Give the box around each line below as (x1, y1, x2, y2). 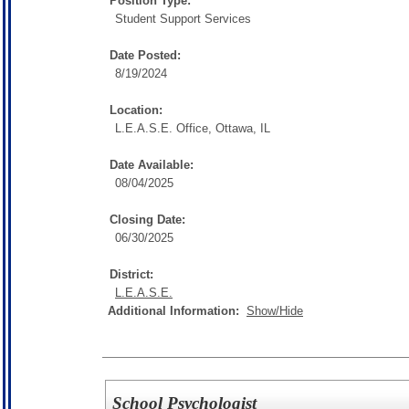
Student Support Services (115, 11, 251, 26)
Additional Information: (108, 303, 246, 318)
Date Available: (110, 157, 194, 172)
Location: (110, 102, 163, 117)
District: (110, 267, 153, 281)
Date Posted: (110, 47, 181, 62)
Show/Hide (246, 303, 303, 318)
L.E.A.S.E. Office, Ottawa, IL (115, 121, 270, 135)
